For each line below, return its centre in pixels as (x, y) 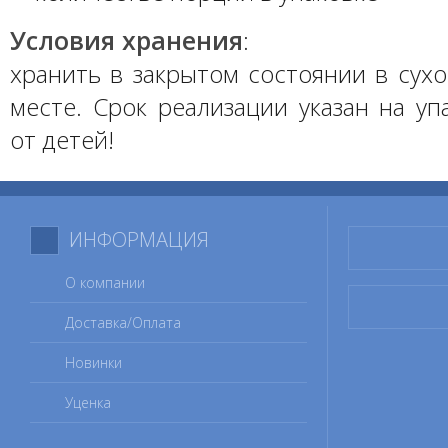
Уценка (88, 402)
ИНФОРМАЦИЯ (139, 239)
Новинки (93, 362)
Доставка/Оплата (123, 322)
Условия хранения (126, 40)
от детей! (62, 139)
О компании (105, 282)
